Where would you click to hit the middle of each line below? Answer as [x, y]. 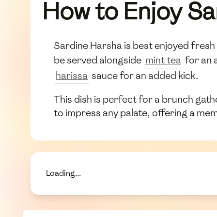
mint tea [163, 60]
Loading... [63, 173]
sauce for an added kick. [144, 75]
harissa [72, 75]
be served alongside [99, 60]
